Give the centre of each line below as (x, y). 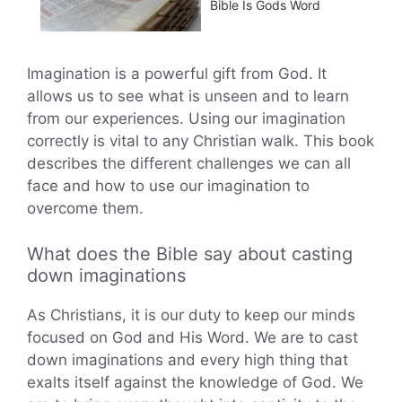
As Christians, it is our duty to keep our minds (191, 315)
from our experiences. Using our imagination (186, 119)
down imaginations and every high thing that (188, 359)
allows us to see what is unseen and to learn (188, 96)
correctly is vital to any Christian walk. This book (201, 141)
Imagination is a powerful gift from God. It (177, 74)
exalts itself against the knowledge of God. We (195, 382)
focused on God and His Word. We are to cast (192, 337)
